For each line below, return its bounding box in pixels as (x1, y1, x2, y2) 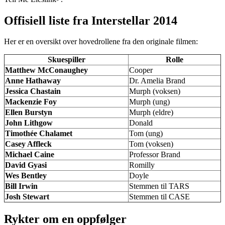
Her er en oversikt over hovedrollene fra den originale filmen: (4, 37, 198, 46)
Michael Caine (5, 150, 54, 159)
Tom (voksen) (129, 140, 173, 149)
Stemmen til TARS (129, 182, 189, 191)
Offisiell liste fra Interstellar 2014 (4, 14, 177, 27)
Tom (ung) (129, 129, 163, 138)
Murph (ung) (129, 97, 170, 106)
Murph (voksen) (129, 87, 180, 96)
